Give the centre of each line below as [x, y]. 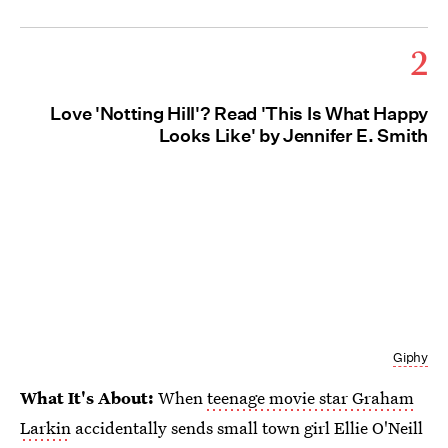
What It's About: [89, 397]
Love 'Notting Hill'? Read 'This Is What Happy [239, 114]
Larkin [45, 427]
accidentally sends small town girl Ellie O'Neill [247, 427]
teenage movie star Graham [310, 397]
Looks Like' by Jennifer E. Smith [293, 136]
